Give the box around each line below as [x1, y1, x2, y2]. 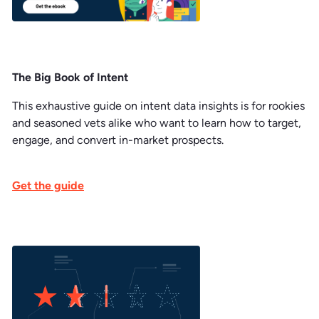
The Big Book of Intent [12, 70, 128, 84]
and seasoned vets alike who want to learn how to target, [12, 115, 301, 130]
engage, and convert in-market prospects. [12, 132, 226, 147]
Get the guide [12, 178, 84, 192]
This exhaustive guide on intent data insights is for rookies [12, 98, 305, 113]
